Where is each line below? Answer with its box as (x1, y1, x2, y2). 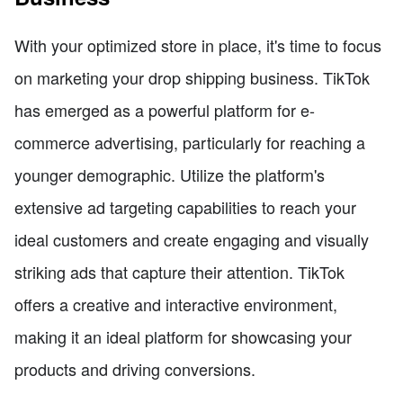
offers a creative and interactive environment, (14, 291, 337, 316)
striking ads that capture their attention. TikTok (14, 259, 345, 283)
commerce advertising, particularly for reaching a (14, 130, 365, 154)
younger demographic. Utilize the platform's (14, 162, 325, 186)
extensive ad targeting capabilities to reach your (14, 194, 356, 219)
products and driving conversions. (14, 356, 255, 381)
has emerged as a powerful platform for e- (14, 97, 315, 121)
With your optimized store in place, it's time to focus (14, 32, 381, 57)
